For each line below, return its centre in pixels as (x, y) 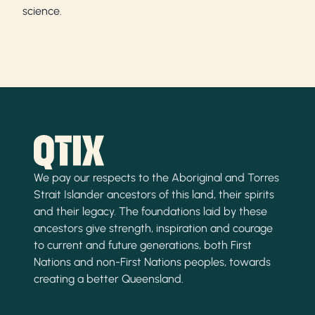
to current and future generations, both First (143, 245)
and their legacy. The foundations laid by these (150, 212)
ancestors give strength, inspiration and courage (153, 229)
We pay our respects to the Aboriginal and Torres (156, 178)
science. (42, 11)
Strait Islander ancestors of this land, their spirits (154, 195)
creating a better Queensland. (109, 279)
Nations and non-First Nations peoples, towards (152, 262)
